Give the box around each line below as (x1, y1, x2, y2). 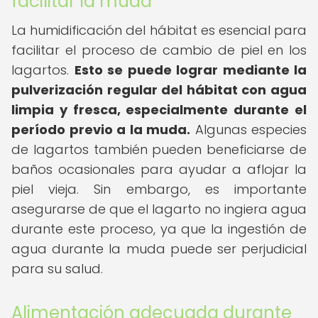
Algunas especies (190, 121, 307, 138)
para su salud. (11, 260, 103, 278)
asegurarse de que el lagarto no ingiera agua (11, 200, 307, 218)
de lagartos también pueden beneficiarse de (11, 141, 307, 158)
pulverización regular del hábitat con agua (11, 81, 307, 99)
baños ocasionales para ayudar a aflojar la (11, 160, 307, 178)
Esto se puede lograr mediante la (74, 61, 307, 79)
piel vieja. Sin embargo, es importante (11, 180, 307, 198)
